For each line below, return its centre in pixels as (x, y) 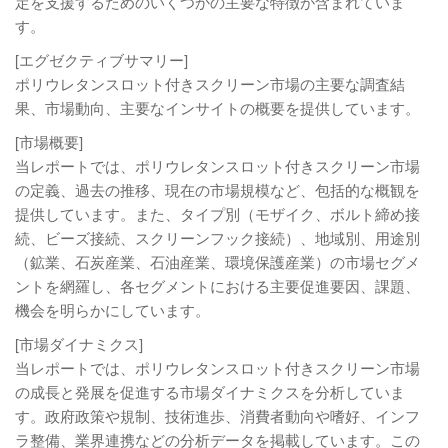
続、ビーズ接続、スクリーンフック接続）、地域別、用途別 (217, 237)
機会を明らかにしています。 (112, 309)
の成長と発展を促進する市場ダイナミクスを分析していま (210, 391)
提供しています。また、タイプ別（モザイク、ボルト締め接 (217, 213)
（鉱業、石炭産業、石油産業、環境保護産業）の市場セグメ (217, 261)
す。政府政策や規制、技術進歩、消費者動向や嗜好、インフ (217, 415)
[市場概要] (49, 141)
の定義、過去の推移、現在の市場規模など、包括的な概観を (217, 189)
